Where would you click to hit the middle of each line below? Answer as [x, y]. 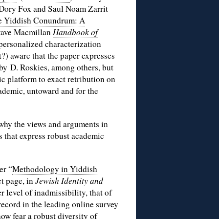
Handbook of [75, 32]
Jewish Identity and [69, 181]
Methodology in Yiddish [55, 169]
